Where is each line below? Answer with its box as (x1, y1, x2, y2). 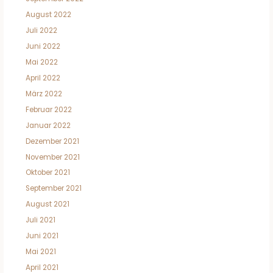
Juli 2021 (25, 215, 55, 225)
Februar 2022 (25, 104, 72, 115)
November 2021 (25, 152, 80, 162)
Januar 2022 (25, 120, 71, 130)
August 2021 (25, 199, 69, 210)
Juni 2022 (25, 41, 60, 51)
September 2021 (25, 183, 82, 194)
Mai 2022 (25, 57, 58, 67)
